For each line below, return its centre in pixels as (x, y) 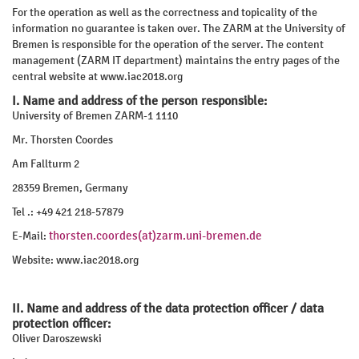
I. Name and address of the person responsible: (139, 101)
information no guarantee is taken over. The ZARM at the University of (179, 28)
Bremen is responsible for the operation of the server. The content (168, 44)
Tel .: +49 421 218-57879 (68, 212)
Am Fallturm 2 (46, 164)
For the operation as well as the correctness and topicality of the (165, 12)
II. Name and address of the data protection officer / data (168, 308)
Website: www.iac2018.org (75, 260)
